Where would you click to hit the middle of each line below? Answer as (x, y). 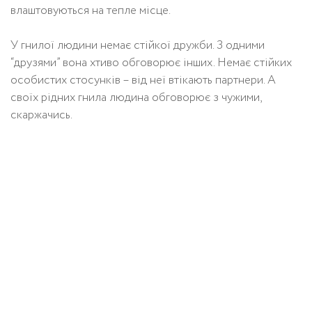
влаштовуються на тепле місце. (91, 11)
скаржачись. (41, 115)
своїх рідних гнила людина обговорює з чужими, (136, 98)
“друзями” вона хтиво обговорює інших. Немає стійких (151, 63)
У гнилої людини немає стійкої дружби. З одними (138, 46)
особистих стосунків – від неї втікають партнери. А (143, 80)
